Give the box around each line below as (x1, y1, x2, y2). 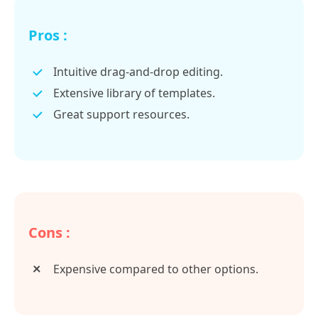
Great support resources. (53, 106, 190, 122)
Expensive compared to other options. (53, 261, 258, 277)
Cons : (28, 222, 70, 242)
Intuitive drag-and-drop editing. (53, 63, 223, 79)
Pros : (28, 25, 67, 45)
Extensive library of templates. (53, 84, 215, 101)
